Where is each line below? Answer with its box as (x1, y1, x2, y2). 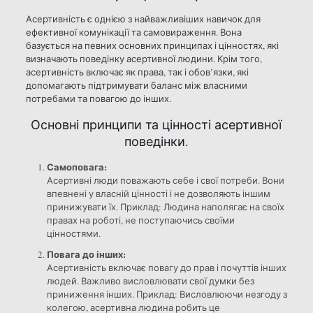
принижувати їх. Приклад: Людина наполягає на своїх (46, 200, 284, 213)
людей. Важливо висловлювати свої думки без (46, 274, 254, 287)
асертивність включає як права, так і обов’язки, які (25, 65, 249, 78)
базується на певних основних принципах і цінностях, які (25, 38, 279, 52)
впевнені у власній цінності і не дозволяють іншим (46, 187, 270, 200)
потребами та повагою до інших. (25, 92, 171, 105)
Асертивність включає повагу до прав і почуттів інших (46, 261, 286, 274)
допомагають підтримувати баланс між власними (25, 78, 247, 92)
